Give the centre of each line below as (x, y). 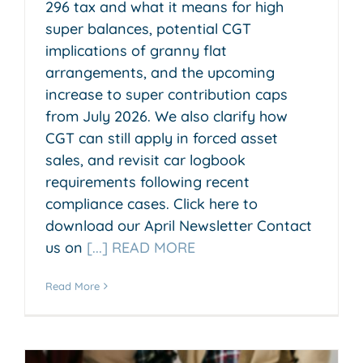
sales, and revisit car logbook (145, 160)
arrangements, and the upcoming (160, 72)
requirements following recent (147, 181)
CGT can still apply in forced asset (162, 138)
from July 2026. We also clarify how (167, 116)
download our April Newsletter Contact (179, 225)
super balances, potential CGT (148, 28)
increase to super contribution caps (167, 94)
